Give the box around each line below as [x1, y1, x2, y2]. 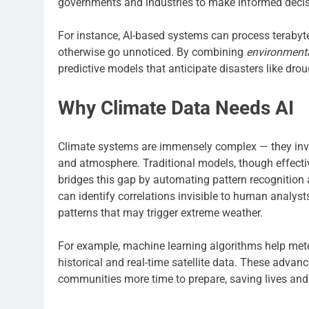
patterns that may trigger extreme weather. [58, 206, 263, 219]
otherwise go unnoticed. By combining [58, 45, 246, 59]
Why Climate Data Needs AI [58, 96, 294, 119]
